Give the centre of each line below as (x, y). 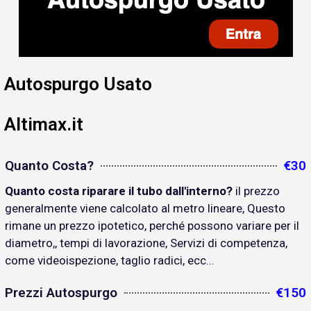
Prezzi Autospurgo (61, 292)
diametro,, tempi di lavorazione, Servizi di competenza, (146, 243)
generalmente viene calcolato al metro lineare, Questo (145, 208)
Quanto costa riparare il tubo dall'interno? (120, 191)
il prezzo (258, 191)
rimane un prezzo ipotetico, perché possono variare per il (152, 225)
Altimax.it (44, 124)
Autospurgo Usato (78, 84)
